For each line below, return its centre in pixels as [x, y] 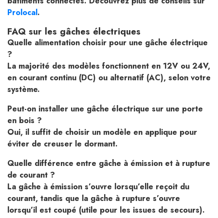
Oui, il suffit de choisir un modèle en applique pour [102, 132]
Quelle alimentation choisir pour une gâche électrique [108, 43]
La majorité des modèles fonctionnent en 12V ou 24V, [109, 66]
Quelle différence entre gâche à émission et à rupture [109, 163]
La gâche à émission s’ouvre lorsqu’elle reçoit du [98, 187]
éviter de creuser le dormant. [63, 144]
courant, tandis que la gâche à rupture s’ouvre [94, 199]
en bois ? [25, 121]
